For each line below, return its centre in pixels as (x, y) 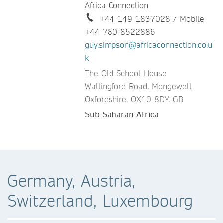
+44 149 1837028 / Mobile (152, 19)
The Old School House (126, 73)
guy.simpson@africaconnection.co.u (148, 45)
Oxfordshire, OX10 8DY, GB (134, 99)
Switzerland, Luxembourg (100, 201)
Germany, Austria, (71, 181)
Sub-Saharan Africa (122, 114)
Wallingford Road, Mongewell (138, 86)
